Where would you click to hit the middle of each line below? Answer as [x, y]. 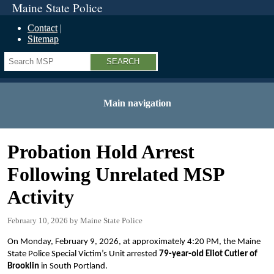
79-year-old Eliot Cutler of [208, 254]
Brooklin [23, 266]
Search [19, 57]
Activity [41, 197]
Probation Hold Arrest [101, 152]
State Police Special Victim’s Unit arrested [83, 254]
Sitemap [43, 39]
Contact [43, 28]
